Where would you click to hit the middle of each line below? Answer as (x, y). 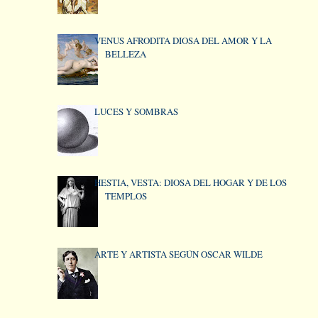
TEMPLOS (126, 196)
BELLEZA (125, 54)
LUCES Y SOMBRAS (136, 112)
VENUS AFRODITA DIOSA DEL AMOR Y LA (183, 40)
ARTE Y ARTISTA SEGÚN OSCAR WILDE (178, 254)
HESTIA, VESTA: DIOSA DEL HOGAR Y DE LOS (190, 183)
